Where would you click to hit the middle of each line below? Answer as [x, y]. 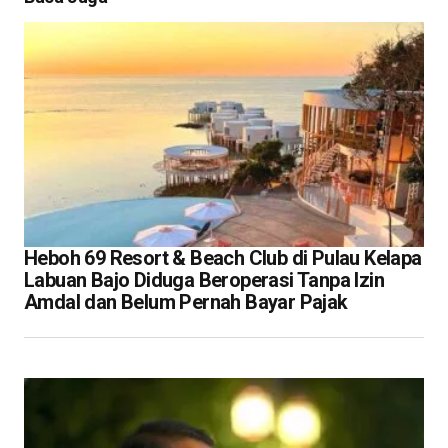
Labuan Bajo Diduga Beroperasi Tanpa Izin [204, 279]
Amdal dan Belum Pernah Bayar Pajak [186, 301]
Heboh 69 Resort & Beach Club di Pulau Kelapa [223, 257]
